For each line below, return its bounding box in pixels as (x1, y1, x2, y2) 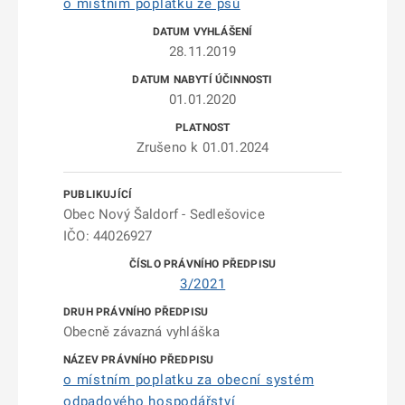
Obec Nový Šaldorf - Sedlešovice (63, 206, 265, 222)
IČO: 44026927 (63, 228, 153, 244)
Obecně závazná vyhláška (63, 324, 221, 340)
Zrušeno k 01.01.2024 (136, 139, 269, 155)
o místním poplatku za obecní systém (63, 372, 315, 388)
